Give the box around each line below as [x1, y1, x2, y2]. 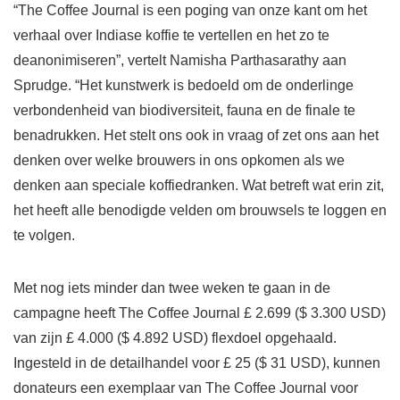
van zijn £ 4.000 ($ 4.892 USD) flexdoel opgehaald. [13, 330, 337, 346]
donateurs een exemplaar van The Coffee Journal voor [13, 380, 358, 396]
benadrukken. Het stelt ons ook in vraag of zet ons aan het [13, 128, 379, 144]
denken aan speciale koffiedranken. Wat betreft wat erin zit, [13, 178, 384, 194]
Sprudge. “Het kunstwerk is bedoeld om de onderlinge [13, 78, 354, 94]
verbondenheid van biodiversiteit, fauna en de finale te [13, 103, 355, 119]
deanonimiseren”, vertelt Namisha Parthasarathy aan [13, 53, 346, 69]
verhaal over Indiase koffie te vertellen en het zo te [13, 28, 329, 44]
